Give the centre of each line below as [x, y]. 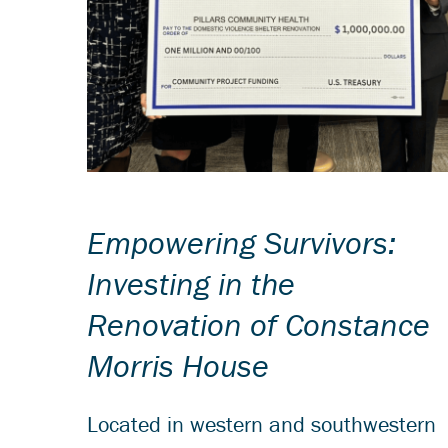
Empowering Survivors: [241, 243]
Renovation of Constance [258, 325]
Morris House [178, 366]
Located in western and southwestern [261, 425]
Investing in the [191, 284]
